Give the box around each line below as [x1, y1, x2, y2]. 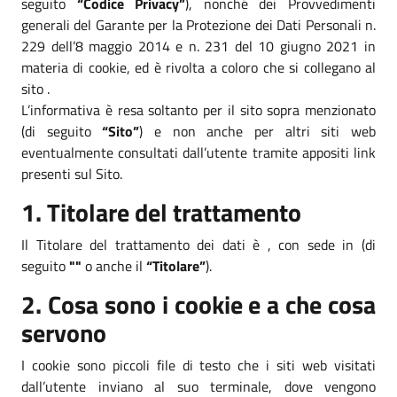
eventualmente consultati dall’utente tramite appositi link [21, 141, 376, 163]
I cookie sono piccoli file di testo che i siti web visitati [21, 354, 376, 376]
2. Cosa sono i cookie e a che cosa [21, 284, 376, 323]
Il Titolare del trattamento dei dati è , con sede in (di [21, 233, 376, 255]
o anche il [82, 254, 146, 276]
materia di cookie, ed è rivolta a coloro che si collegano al [21, 56, 376, 78]
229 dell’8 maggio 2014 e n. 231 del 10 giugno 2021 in [21, 35, 376, 57]
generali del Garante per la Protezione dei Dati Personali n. [21, 13, 376, 35]
